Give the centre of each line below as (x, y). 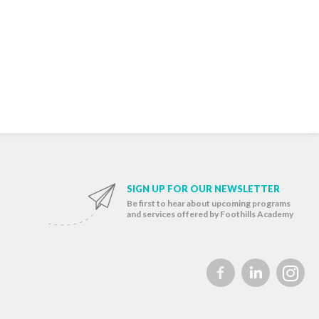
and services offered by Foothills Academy (210, 214)
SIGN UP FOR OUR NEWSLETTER (203, 189)
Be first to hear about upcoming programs (209, 204)
